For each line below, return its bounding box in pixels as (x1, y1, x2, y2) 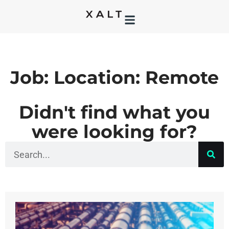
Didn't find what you (19, 101, 210, 123)
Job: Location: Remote (10, 66, 219, 88)
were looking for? (32, 121, 197, 143)
